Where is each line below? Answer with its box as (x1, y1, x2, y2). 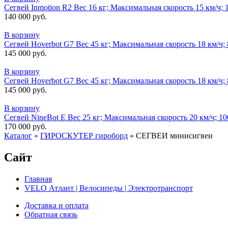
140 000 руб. (4, 12, 47, 21)
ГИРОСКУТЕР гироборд (40, 131, 128, 140)
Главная (24, 174, 52, 183)
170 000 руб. (4, 122, 47, 131)
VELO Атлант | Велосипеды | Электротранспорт (24, 183, 193, 192)
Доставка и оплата (24, 201, 89, 210)
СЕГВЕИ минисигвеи (136, 131, 213, 140)
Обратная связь (24, 210, 77, 219)
